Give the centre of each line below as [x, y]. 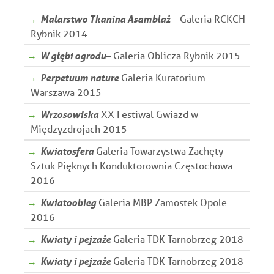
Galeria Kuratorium [162, 77]
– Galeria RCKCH [208, 18]
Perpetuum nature [80, 77]
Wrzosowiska [69, 114]
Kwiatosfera [67, 150]
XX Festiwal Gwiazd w [148, 114]
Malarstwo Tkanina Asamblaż [105, 18]
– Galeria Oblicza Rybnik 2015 [173, 55]
